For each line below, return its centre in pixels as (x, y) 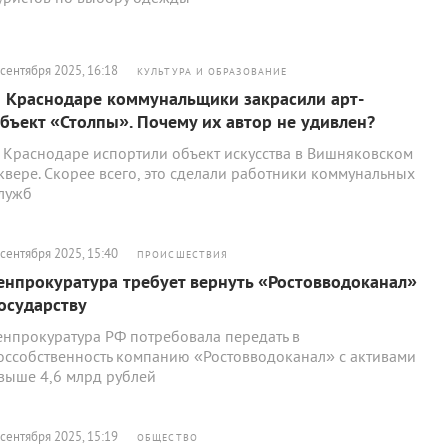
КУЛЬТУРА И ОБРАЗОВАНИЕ (212, 71)
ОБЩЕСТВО (167, 437)
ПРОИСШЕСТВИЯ (183, 254)
